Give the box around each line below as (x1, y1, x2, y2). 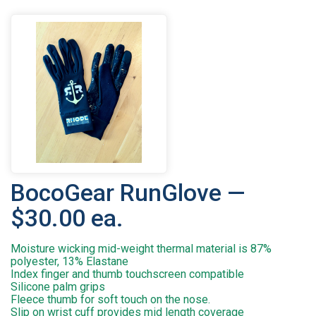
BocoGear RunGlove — (11, 179, 245, 207)
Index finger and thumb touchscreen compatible (11, 267, 244, 281)
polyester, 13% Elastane (11, 255, 128, 269)
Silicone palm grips (11, 280, 105, 294)
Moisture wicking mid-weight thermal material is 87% (11, 242, 272, 256)
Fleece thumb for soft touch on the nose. (11, 293, 210, 307)
